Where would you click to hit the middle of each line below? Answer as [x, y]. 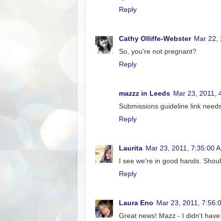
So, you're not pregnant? [158, 51]
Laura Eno [136, 203]
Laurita [131, 148]
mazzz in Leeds [145, 93]
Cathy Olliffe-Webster [155, 38]
